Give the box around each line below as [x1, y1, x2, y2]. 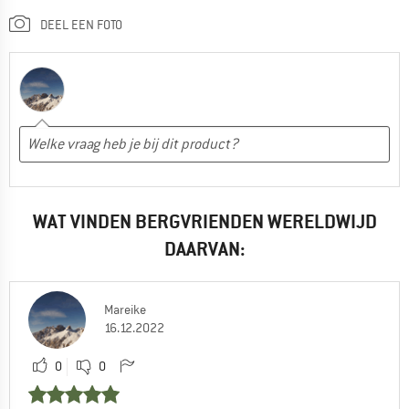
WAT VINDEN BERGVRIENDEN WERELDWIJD [32, 208, 377, 234]
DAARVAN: [163, 236, 246, 261]
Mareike [104, 300, 146, 318]
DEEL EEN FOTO [40, 16, 122, 33]
